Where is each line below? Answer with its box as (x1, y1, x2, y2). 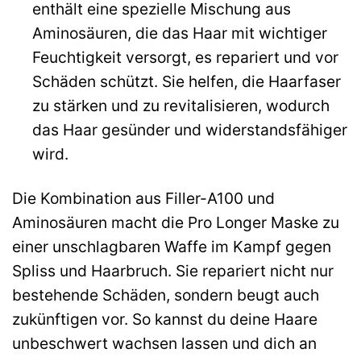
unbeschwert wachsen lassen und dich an (12, 334, 317, 354)
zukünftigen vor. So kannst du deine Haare (12, 309, 317, 330)
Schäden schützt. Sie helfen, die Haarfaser (31, 72, 341, 92)
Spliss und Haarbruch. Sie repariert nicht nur (12, 261, 334, 281)
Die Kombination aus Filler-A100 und (12, 189, 275, 209)
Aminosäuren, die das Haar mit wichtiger (31, 23, 327, 44)
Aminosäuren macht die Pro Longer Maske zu (12, 213, 339, 233)
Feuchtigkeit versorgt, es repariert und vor (31, 48, 338, 68)
